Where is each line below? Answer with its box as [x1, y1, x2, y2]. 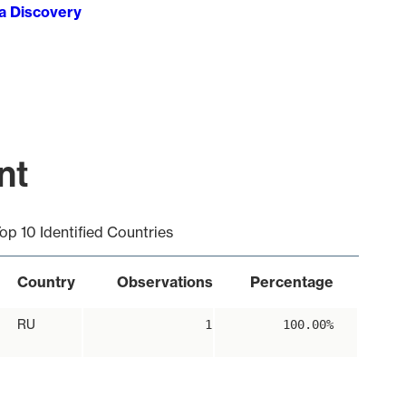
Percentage [249, 273, 333, 291]
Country [16, 273, 75, 291]
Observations [116, 273, 213, 291]
